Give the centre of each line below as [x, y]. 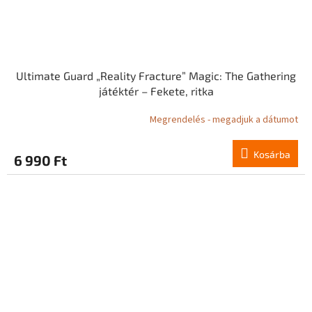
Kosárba [272, 155]
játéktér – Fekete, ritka [156, 91]
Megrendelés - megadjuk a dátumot [224, 119]
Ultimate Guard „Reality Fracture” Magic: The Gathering [156, 76]
